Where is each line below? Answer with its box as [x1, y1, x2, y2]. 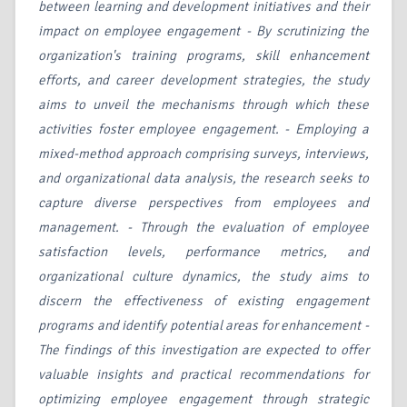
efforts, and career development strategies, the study [38, 72, 369, 89]
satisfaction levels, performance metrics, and [38, 243, 369, 261]
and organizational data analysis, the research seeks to [38, 170, 369, 187]
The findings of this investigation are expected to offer [38, 342, 369, 359]
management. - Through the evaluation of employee [38, 219, 369, 236]
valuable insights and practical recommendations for [38, 366, 369, 383]
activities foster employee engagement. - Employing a [38, 121, 369, 138]
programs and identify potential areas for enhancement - [38, 317, 369, 334]
